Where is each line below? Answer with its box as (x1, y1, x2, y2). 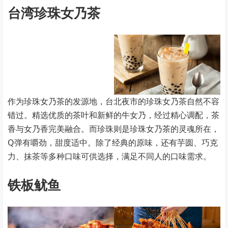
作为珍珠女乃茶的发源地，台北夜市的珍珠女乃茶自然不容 (8, 95, 220, 107)
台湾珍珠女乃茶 (8, 4, 101, 22)
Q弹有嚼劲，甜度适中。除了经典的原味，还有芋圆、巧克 (8, 136, 218, 148)
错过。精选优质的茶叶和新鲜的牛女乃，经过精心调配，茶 (8, 109, 220, 121)
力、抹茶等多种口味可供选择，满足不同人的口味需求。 (8, 150, 212, 162)
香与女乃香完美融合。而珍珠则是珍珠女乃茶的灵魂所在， (8, 123, 220, 134)
